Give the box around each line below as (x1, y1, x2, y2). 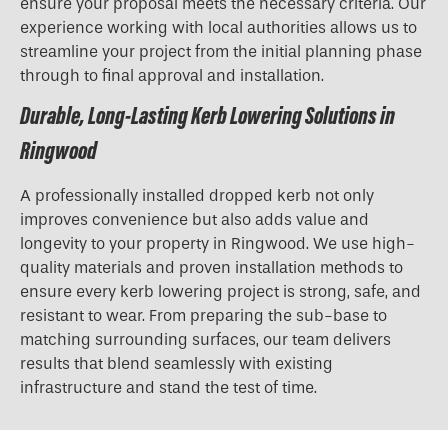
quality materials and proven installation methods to (20, 258, 403, 278)
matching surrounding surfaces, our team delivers (20, 330, 391, 350)
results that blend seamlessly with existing (20, 354, 333, 374)
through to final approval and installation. (20, 66, 324, 86)
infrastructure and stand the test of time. (20, 378, 317, 398)
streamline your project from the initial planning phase (20, 42, 422, 62)
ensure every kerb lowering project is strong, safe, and (20, 282, 421, 302)
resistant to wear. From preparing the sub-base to (20, 306, 387, 326)
